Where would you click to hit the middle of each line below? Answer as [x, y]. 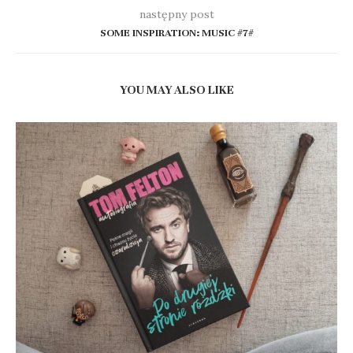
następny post [176, 15]
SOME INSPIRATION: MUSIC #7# [176, 33]
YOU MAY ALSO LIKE [176, 90]
